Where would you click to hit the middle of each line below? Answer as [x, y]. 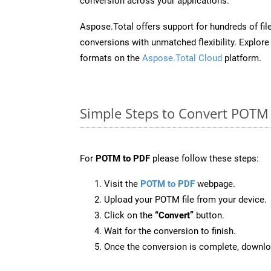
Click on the [129, 215]
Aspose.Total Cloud [182, 58]
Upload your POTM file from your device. [185, 199]
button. [209, 215]
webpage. [215, 184]
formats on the [111, 58]
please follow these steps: [204, 158]
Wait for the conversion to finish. [170, 231]
